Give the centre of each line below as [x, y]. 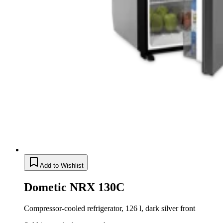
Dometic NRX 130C [74, 187]
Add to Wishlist [62, 166]
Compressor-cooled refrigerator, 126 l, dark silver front [110, 209]
